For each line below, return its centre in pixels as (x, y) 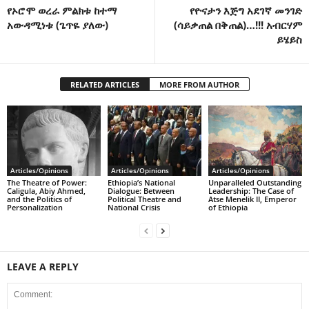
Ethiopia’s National (141, 182)
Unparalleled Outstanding (255, 182)
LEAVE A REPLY (43, 266)
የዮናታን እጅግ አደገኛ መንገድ (246, 11)
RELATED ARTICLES (104, 85)
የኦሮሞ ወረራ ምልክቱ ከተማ (62, 11)
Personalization (35, 207)
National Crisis (133, 207)
